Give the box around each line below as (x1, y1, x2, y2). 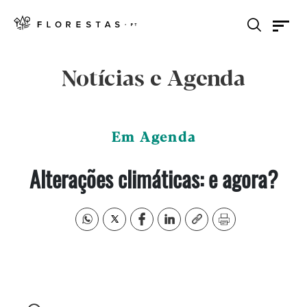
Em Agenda (111, 130, 196, 146)
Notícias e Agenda (62, 67, 245, 92)
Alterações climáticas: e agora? (29, 162, 278, 195)
